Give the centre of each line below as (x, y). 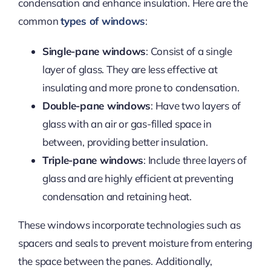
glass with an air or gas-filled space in (127, 123)
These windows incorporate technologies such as (129, 224)
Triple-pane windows (93, 160)
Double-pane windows (96, 105)
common (39, 21)
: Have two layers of (196, 105)
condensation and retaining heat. (117, 196)
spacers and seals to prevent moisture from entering (135, 243)
